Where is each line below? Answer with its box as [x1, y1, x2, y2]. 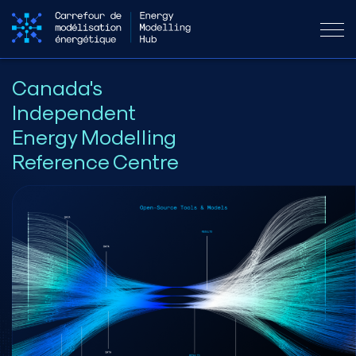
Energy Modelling [12, 124, 176, 149]
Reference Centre [12, 149, 179, 174]
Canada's [12, 75, 103, 100]
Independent [12, 99, 136, 125]
